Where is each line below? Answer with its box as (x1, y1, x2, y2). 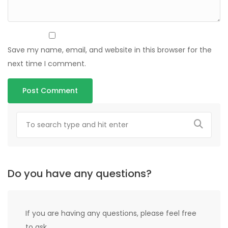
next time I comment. (8, 59, 86, 69)
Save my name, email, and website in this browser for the (8, 45, 212, 55)
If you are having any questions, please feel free (25, 208, 196, 219)
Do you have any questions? (8, 166, 152, 181)
